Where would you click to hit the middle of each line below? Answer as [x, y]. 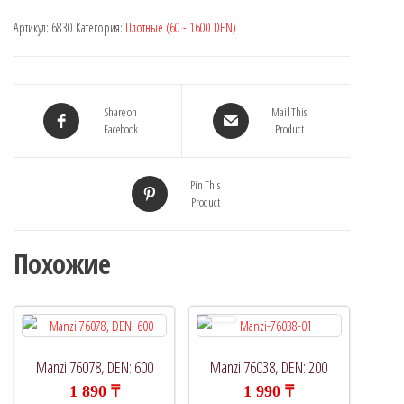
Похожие [62, 264]
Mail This [289, 112]
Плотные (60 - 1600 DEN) [181, 28]
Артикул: [32, 28]
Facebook [120, 129]
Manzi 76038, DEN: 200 [269, 367]
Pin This [205, 185]
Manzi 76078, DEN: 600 [94, 367]
